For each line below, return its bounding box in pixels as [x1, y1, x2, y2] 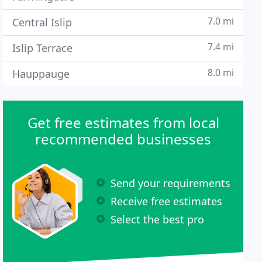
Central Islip [12, 15, 73, 29]
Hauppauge [12, 67, 70, 81]
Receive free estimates [111, 194, 223, 208]
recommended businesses [35, 129, 212, 149]
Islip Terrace [12, 41, 73, 55]
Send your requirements [111, 175, 231, 190]
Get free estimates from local [27, 113, 219, 132]
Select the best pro [111, 212, 205, 226]
